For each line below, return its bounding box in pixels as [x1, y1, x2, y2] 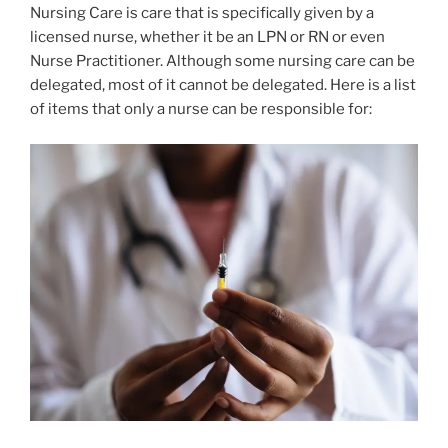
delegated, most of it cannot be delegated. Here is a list [30, 76, 416, 95]
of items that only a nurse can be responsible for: [30, 100, 372, 119]
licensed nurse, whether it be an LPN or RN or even [30, 28, 385, 47]
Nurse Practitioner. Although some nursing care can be [30, 52, 415, 71]
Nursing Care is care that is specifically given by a [30, 4, 374, 23]
